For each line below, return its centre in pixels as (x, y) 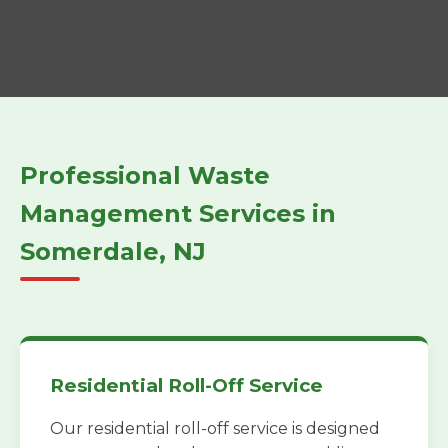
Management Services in (178, 214)
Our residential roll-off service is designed (215, 429)
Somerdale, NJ (113, 252)
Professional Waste (145, 176)
